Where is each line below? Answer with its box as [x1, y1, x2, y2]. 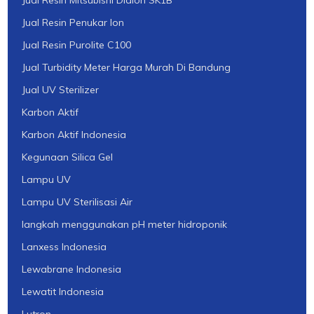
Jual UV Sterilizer [22, 83, 100, 97]
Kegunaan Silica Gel [22, 151, 114, 164]
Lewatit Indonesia [22, 285, 104, 299]
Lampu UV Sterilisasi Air [22, 196, 133, 209]
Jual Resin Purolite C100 [22, 39, 132, 52]
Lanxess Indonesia [22, 240, 107, 254]
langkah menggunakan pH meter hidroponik [22, 218, 228, 231]
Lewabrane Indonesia [22, 263, 122, 276]
